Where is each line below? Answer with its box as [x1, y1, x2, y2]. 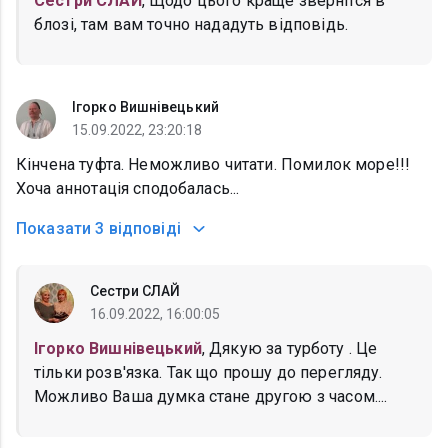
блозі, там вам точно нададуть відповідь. [34, 15, 348, 35]
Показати [16, 219, 92, 239]
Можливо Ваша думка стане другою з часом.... [34, 387, 388, 407]
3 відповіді [95, 219, 181, 239]
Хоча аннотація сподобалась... [16, 179, 240, 199]
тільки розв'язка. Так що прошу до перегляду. [34, 363, 383, 383]
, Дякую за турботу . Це [201, 339, 378, 359]
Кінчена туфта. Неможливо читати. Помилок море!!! [16, 155, 411, 175]
